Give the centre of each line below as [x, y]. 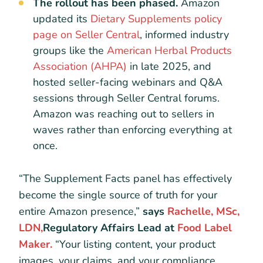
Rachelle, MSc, [203, 211]
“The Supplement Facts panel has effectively [125, 178]
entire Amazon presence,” [81, 211]
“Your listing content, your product [135, 244]
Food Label [205, 227]
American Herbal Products [168, 50]
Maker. [37, 244]
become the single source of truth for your [118, 195]
